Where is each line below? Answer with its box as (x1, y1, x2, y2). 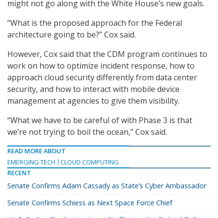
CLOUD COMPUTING (60, 158, 119, 167)
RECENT (7, 168, 31, 178)
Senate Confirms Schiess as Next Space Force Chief (7, 198, 172, 208)
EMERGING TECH (7, 158, 55, 167)
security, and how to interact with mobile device (7, 84, 180, 95)
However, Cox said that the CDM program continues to (7, 49, 207, 60)
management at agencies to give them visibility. (7, 95, 180, 107)
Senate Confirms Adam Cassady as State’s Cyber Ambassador (7, 181, 206, 191)
